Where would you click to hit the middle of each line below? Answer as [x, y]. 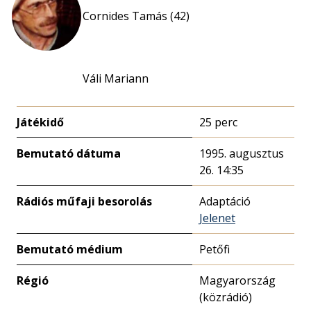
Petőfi [215, 249]
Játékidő [40, 122]
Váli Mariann [116, 78]
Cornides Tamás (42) [136, 16]
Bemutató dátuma [69, 153]
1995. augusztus [242, 153]
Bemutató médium [70, 249]
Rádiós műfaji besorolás [84, 201]
